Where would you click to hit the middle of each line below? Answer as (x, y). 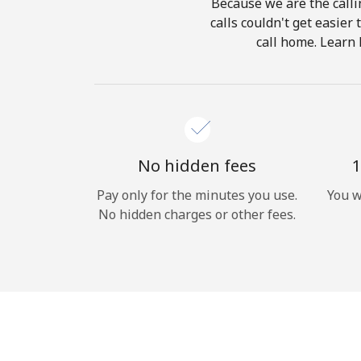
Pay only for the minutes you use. (197, 195)
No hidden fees (197, 166)
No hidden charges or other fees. (197, 214)
